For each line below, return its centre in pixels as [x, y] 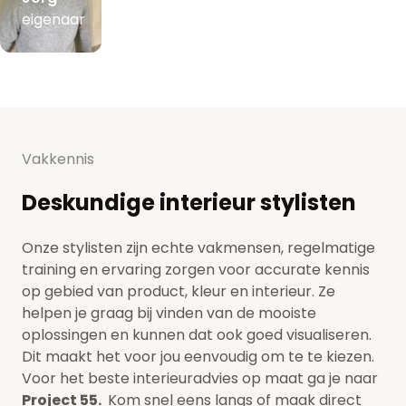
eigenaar [53, 19]
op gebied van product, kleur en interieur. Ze [179, 291]
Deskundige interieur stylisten [189, 202]
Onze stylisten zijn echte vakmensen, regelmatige [198, 247]
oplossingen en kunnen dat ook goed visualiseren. [197, 334]
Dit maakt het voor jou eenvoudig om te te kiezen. [198, 356]
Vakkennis [58, 159]
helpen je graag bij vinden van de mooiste [169, 313]
